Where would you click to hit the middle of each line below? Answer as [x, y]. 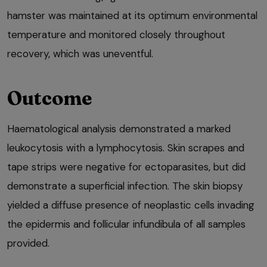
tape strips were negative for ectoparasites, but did [126, 167]
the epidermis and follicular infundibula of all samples [126, 224]
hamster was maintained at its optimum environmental [132, 16]
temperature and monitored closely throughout [116, 35]
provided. [28, 243]
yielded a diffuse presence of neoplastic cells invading [131, 205]
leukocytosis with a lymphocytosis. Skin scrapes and [126, 148]
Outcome [49, 98]
